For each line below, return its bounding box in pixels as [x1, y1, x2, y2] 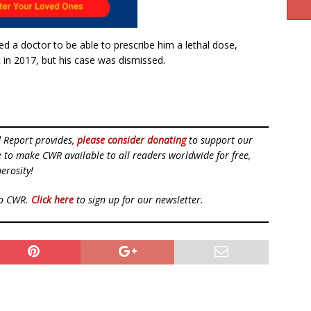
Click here [31, 193, 74, 206]
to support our [186, 133, 253, 146]
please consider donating [77, 133, 186, 146]
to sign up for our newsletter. [74, 193, 203, 206]
